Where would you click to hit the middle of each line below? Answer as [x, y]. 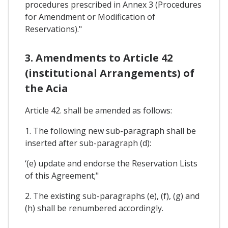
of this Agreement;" [62, 175]
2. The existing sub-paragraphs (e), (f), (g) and [112, 196]
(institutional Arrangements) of [110, 73]
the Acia [47, 88]
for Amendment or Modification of [90, 17]
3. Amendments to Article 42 [99, 58]
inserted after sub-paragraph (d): [88, 143]
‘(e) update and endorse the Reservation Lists [111, 163]
